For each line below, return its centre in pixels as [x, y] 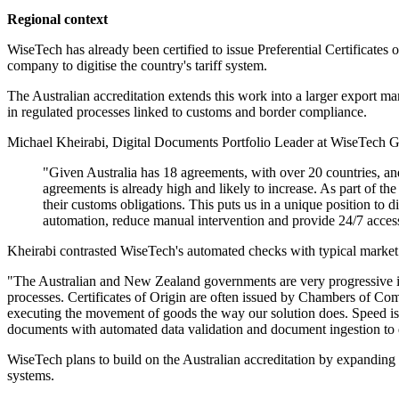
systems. [31, 376]
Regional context [57, 20]
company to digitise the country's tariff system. [137, 66]
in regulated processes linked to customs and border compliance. [187, 112]
